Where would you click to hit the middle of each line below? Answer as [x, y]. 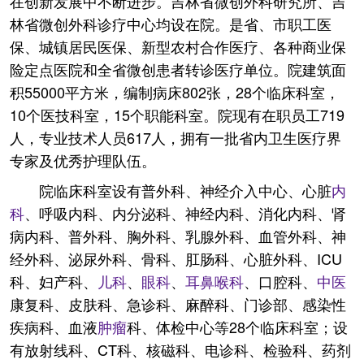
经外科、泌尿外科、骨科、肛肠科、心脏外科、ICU [176, 258]
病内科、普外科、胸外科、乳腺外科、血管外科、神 [178, 236]
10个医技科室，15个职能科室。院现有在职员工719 [177, 115]
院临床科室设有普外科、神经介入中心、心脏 [185, 190]
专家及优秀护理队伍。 [83, 160]
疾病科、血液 [54, 327]
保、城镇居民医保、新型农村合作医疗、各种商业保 [178, 46]
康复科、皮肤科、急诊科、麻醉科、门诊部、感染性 [178, 304]
